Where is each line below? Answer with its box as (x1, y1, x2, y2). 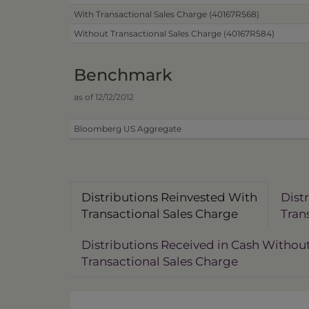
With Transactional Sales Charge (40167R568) (74, 9, 259, 19)
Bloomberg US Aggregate (74, 123, 181, 134)
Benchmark (74, 65, 172, 85)
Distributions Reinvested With (81, 190, 257, 204)
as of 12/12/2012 (74, 92, 134, 102)
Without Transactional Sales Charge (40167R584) (74, 28, 275, 39)
